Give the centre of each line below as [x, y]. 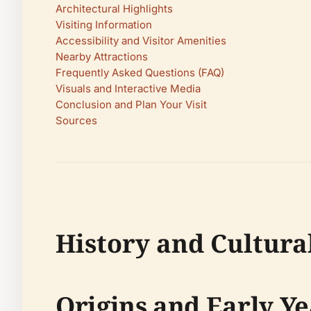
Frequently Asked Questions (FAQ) [140, 73]
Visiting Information [104, 25]
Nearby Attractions [102, 57]
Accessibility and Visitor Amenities [141, 41]
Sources [76, 120]
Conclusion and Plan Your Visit [131, 104]
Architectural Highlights [114, 9]
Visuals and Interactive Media [128, 89]
